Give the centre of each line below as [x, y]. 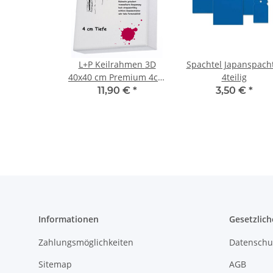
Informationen [69, 219]
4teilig [234, 77]
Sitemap [55, 264]
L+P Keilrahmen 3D [112, 65]
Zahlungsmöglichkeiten [86, 243]
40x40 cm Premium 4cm [117, 77]
